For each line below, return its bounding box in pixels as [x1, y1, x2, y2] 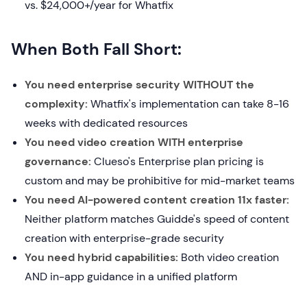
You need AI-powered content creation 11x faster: [25, 193, 289, 207]
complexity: [25, 97, 88, 111]
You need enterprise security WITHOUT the [25, 77, 254, 92]
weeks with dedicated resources [25, 116, 188, 130]
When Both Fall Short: [11, 38, 182, 60]
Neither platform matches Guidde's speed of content [25, 212, 289, 226]
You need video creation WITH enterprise [25, 135, 243, 149]
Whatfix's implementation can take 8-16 [88, 97, 289, 111]
